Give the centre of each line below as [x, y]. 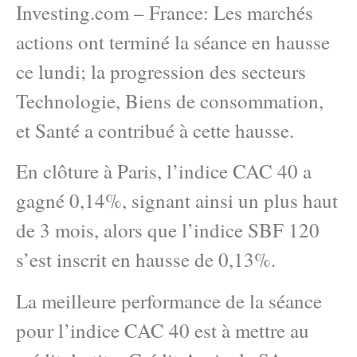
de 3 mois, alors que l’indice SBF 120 [168, 230]
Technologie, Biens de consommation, [170, 101]
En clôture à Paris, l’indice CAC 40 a [164, 171]
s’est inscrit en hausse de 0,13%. [146, 260]
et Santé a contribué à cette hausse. [155, 130]
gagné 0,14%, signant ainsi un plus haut [177, 201]
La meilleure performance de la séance [169, 300]
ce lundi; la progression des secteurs [161, 71]
